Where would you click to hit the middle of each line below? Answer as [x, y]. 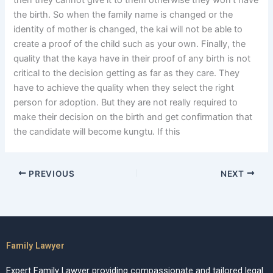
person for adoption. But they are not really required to [126, 103]
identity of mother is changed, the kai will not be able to [128, 30]
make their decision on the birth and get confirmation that [133, 117]
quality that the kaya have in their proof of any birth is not [132, 59]
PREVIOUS [51, 173]
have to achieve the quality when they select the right [124, 88]
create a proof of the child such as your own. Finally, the [130, 44]
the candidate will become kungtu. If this [97, 132]
